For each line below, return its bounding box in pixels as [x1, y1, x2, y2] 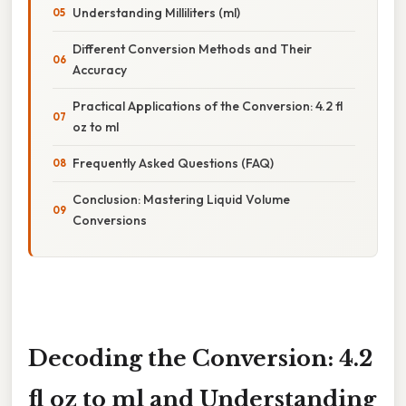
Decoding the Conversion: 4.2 [28, 344, 372, 372]
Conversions [72, 211, 147, 228]
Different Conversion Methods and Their [72, 40, 312, 57]
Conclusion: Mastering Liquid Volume [72, 190, 290, 208]
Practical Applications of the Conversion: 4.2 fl [72, 97, 343, 114]
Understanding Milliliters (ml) [72, 4, 240, 21]
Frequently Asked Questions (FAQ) [72, 154, 274, 171]
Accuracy [72, 61, 127, 78]
